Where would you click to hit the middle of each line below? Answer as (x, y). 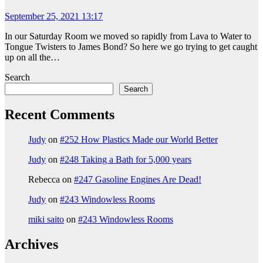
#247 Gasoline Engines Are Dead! (138, 180)
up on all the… (32, 58)
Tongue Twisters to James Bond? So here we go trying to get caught (131, 47)
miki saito (46, 220)
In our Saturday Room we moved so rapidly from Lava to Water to (128, 36)
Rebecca (44, 180)
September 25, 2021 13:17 (54, 16)
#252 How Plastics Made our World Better (139, 140)
